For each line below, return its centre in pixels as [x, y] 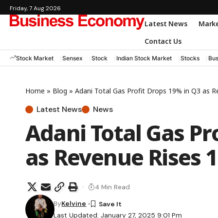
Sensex [73, 58]
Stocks [190, 58]
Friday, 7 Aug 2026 [35, 8]
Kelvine [74, 203]
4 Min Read [112, 187]
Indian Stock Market [144, 58]
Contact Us [163, 41]
